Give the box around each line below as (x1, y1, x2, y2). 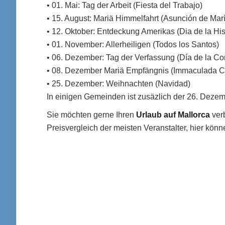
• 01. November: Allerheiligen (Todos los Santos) (47, 40, 219, 49)
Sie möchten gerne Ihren (47, 110, 136, 119)
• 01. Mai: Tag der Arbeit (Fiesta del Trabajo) (47, 1, 202, 10)
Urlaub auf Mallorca (136, 110, 210, 119)
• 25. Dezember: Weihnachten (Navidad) (47, 79, 190, 88)
